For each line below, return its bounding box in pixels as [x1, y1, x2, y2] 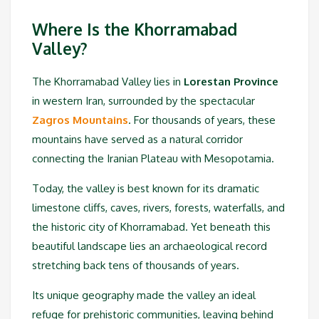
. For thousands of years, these [128, 113, 276, 127]
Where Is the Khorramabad [32, 19, 237, 40]
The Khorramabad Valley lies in [32, 75, 184, 89]
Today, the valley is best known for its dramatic [32, 182, 259, 196]
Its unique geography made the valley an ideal [32, 288, 256, 303]
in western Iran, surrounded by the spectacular [32, 94, 255, 108]
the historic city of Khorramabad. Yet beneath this [32, 220, 271, 234]
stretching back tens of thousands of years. [32, 258, 239, 273]
